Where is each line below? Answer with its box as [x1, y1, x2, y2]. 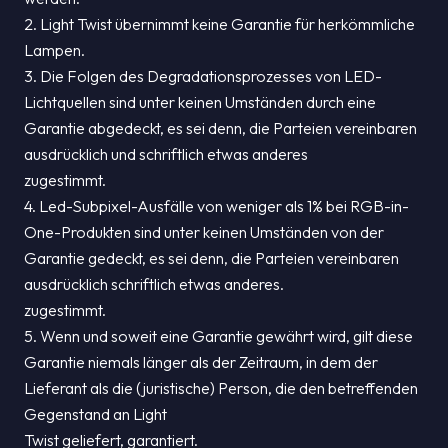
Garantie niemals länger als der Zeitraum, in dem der [24, 352, 378, 372]
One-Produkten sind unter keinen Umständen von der [24, 222, 384, 242]
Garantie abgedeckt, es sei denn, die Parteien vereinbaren [24, 118, 417, 138]
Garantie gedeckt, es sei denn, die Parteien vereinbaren [24, 248, 399, 268]
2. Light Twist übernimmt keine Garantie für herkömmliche [24, 14, 415, 34]
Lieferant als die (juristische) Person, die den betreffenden [24, 378, 418, 398]
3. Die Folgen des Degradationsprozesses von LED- [24, 66, 382, 86]
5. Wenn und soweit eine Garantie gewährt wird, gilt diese [24, 326, 413, 346]
